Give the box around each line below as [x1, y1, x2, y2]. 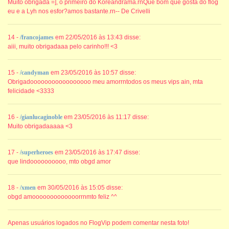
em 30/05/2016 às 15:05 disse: [36, 184, 123, 192]
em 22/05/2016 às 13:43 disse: [54, 34, 141, 41]
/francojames [20, 34, 54, 41]
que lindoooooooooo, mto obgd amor [8, 158, 111, 166]
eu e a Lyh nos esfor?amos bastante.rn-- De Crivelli [8, 8, 150, 15]
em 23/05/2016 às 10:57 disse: [49, 69, 136, 77]
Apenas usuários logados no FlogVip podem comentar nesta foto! [8, 219, 189, 227]
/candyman [20, 69, 49, 77]
